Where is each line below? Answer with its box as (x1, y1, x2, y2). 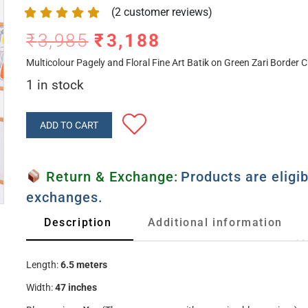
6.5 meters (60, 259, 108, 270)
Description (44, 216, 112, 229)
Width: (26, 282, 54, 293)
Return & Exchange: (41, 168, 178, 185)
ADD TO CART (40, 120, 99, 131)
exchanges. (26, 189, 104, 206)
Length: (26, 259, 61, 270)
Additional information (147, 216, 283, 229)
